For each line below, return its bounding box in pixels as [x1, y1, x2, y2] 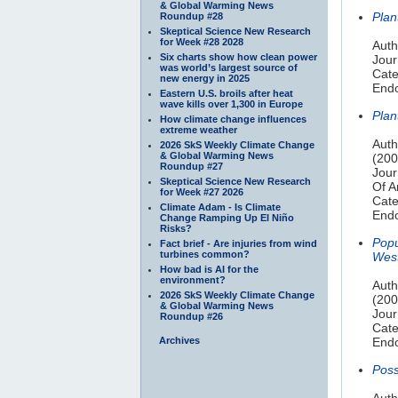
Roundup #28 [160, 10, 223, 21]
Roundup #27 [160, 160, 223, 171]
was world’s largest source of [160, 61, 298, 73]
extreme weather [160, 123, 237, 135]
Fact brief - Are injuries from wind [160, 237, 317, 249]
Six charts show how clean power [160, 51, 317, 62]
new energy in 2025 [160, 72, 250, 84]
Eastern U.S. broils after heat [160, 87, 293, 99]
